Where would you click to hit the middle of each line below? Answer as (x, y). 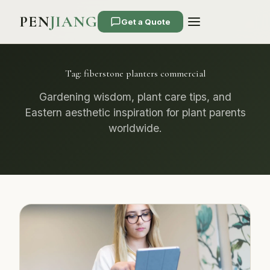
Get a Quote (146, 21)
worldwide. (135, 128)
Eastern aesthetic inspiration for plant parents (135, 112)
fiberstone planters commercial (144, 74)
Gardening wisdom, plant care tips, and (135, 97)
